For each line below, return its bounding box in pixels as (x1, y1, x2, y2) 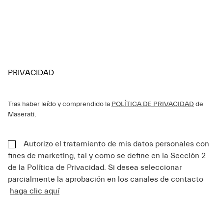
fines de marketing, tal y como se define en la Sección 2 (8, 151, 206, 161)
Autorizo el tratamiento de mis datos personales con (24, 139, 209, 149)
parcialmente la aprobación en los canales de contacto (8, 175, 203, 184)
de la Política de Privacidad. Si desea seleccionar (8, 163, 182, 172)
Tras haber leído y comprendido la (8, 100, 111, 109)
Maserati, (8, 110, 36, 119)
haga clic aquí (10, 187, 59, 196)
